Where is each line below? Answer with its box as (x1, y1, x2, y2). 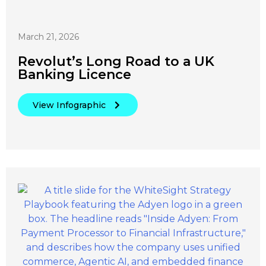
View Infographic (33, 99, 106, 110)
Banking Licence (18, 66, 131, 83)
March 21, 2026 (18, 31, 79, 42)
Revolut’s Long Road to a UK (18, 53, 214, 69)
